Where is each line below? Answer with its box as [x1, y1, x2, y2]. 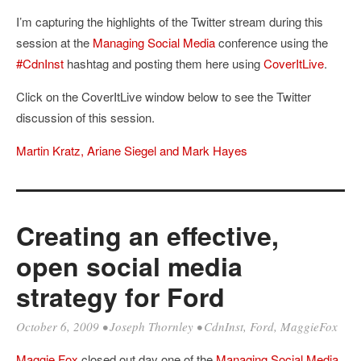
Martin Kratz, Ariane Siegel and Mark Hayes [16, 142, 247, 159]
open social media [16, 247, 243, 284]
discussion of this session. [16, 109, 155, 126]
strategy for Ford [16, 278, 225, 315]
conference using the [215, 34, 328, 51]
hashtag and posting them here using [64, 55, 263, 72]
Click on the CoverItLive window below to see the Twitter [16, 88, 311, 105]
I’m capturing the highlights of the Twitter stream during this [16, 13, 323, 30]
